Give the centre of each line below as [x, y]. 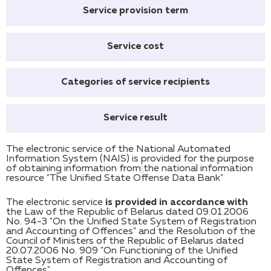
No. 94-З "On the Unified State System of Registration [131, 222]
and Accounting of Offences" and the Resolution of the [131, 232]
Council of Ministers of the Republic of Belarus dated [125, 241]
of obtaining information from [73, 169]
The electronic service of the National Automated [118, 149]
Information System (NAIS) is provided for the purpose [130, 159]
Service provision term [135, 11]
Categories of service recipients [135, 82]
